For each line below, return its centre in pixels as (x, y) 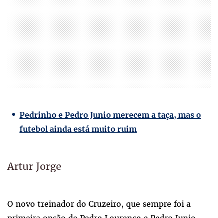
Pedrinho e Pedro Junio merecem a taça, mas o (110, 115)
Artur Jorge (34, 166)
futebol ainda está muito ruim (78, 129)
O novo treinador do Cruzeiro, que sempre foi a (99, 204)
